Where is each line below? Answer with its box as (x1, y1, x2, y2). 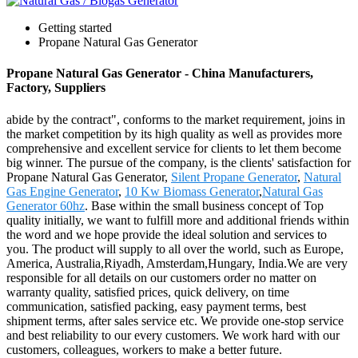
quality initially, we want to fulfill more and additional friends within (6, 213, 349, 227)
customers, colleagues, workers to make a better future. (6, 342, 282, 356)
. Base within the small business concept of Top (85, 198, 324, 213)
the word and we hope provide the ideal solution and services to (6, 227, 327, 241)
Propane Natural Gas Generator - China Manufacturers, (6, 66, 313, 81)
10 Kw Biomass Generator (125, 184, 259, 198)
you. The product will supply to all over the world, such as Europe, (6, 241, 344, 256)
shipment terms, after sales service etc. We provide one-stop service (6, 313, 344, 328)
